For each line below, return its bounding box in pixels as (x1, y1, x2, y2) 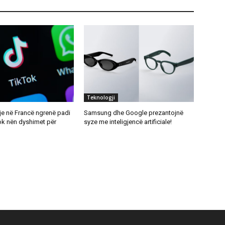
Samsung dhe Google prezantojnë (84, 109, 184, 117)
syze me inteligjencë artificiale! (84, 118, 172, 126)
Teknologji (87, 94, 116, 101)
